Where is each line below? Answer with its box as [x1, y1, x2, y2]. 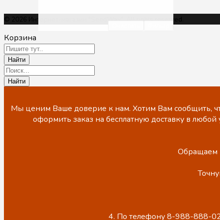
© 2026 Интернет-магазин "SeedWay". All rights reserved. [4, 15, 184, 24]
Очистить [111, 22, 140, 29]
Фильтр [147, 22, 169, 29]
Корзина [4, 32, 36, 43]
